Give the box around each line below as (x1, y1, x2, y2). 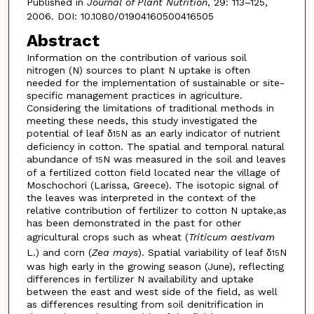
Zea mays (91, 247, 138, 259)
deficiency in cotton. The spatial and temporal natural (26, 141, 285, 153)
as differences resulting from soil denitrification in (26, 299, 264, 310)
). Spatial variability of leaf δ (137, 247, 272, 259)
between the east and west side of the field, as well (26, 286, 278, 298)
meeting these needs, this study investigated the (26, 115, 257, 127)
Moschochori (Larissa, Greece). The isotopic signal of (26, 179, 278, 191)
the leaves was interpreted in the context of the (26, 192, 256, 204)
